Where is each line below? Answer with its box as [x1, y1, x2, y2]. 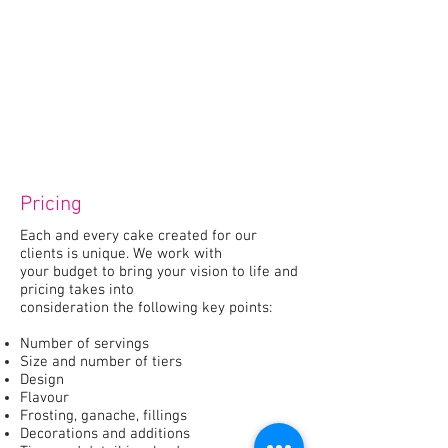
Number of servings [20, 335, 149, 353]
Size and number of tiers [20, 353, 182, 371]
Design [20, 371, 64, 389]
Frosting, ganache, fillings [20, 407, 187, 425]
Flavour [20, 389, 69, 407]
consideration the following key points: [20, 299, 272, 317]
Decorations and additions [20, 425, 190, 443]
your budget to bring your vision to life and [20, 263, 298, 281]
